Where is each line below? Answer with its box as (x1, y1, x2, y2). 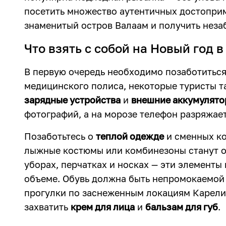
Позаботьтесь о (24, 131, 96, 142)
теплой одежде (96, 131, 164, 142)
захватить (24, 201, 71, 212)
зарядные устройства (24, 94, 121, 105)
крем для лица (71, 201, 135, 212)
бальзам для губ (145, 201, 218, 212)
